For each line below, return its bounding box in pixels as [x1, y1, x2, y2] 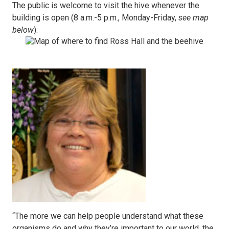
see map [178, 13, 209, 22]
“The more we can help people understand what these [12, 211, 203, 221]
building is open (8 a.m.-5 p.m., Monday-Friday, [12, 13, 178, 22]
